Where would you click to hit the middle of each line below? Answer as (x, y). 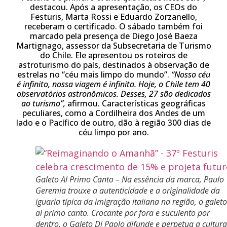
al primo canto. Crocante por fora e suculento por (123, 213)
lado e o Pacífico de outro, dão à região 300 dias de (113, 123)
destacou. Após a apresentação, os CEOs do (113, 7)
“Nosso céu (191, 74)
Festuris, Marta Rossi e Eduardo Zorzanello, (113, 17)
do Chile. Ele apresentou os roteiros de (113, 55)
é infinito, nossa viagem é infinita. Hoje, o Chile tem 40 (113, 84)
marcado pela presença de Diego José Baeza (113, 36)
